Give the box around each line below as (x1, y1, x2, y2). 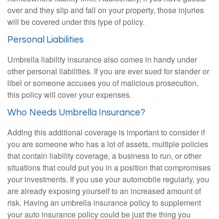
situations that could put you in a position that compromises (7, 161, 211, 173)
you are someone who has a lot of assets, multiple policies (7, 138, 208, 150)
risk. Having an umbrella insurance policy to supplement (7, 197, 201, 208)
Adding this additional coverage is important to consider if (7, 126, 205, 138)
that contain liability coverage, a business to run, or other (7, 150, 201, 161)
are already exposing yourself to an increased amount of (7, 185, 201, 197)
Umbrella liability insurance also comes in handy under (7, 53, 197, 65)
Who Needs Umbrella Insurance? (7, 108, 145, 117)
